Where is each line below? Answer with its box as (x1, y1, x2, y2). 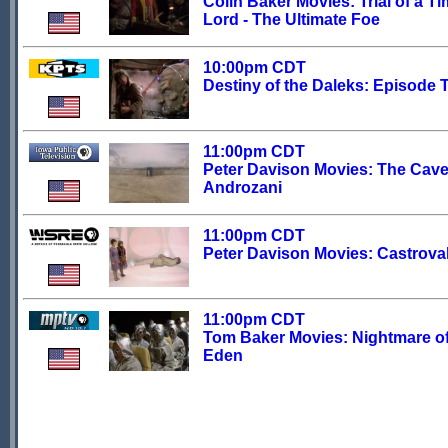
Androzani (203, 179, 282, 196)
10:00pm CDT (203, 59, 306, 76)
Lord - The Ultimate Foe (203, 11, 380, 28)
